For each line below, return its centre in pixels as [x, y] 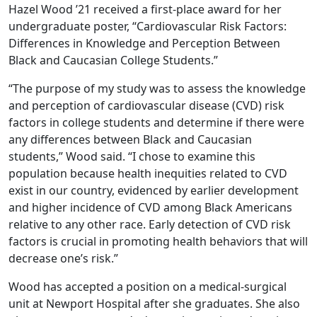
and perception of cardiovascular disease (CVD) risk [146, 106]
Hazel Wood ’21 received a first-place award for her [145, 10]
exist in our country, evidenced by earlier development [154, 191]
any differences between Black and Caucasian [130, 140]
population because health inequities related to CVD [148, 174]
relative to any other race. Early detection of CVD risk [150, 225]
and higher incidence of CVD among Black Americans [150, 208]
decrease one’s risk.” [63, 259]
